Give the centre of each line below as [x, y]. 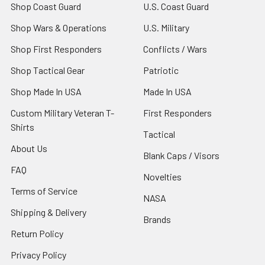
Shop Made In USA [46, 91]
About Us [29, 148]
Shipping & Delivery [49, 212]
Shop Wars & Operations [59, 27]
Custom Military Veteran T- [62, 112]
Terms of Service [44, 190]
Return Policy [37, 233]
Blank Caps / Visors [181, 155]
